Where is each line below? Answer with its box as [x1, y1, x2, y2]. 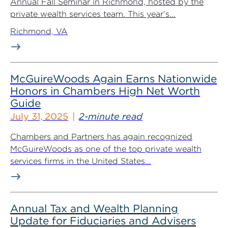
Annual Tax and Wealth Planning [10, 202, 178, 215]
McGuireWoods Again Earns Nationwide [10, 72, 217, 85]
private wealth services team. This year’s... [10, 9, 176, 19]
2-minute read [79, 111, 142, 122]
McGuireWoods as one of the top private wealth [10, 144, 202, 154]
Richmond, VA [10, 26, 68, 36]
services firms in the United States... [10, 156, 151, 166]
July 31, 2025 [10, 111, 68, 122]
